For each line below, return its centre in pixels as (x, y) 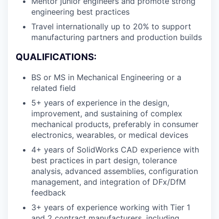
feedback (49, 192)
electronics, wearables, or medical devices (110, 135)
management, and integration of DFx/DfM (109, 182)
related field (54, 88)
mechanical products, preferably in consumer (115, 124)
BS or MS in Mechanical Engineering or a (106, 77)
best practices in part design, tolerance (104, 160)
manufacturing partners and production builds (117, 37)
